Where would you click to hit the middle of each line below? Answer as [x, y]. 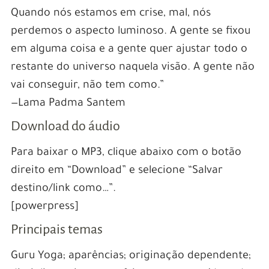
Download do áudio [65, 126]
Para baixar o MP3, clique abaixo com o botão [126, 153]
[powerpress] [44, 207]
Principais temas [56, 229]
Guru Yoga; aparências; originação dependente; [131, 256]
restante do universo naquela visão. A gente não [132, 68]
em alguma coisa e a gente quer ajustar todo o [129, 50]
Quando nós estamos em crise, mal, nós [110, 14]
